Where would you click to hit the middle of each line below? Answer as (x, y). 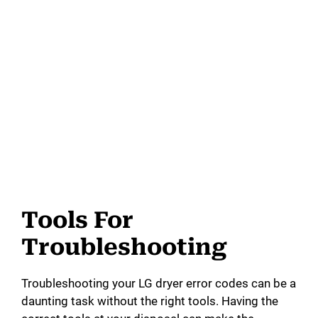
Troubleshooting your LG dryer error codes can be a (159, 283)
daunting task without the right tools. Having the (150, 301)
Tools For (77, 220)
